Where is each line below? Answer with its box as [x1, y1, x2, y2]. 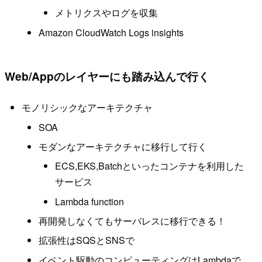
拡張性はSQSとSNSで [38, 233, 135, 247]
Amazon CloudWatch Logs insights [38, 25, 184, 39]
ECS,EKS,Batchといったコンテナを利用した [55, 159, 244, 173]
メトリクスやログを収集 [55, 6, 158, 20]
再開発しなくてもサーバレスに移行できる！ [38, 214, 226, 228]
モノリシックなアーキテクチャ [21, 101, 153, 115]
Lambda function [55, 194, 125, 208]
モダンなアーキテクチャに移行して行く [38, 139, 207, 153]
